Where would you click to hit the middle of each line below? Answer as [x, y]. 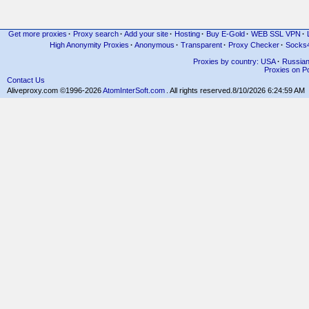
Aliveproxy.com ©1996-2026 [55, 90]
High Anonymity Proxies [89, 44]
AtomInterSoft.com [134, 90]
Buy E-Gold [225, 34]
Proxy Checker [254, 44]
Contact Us [26, 80]
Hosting [187, 34]
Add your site [146, 34]
